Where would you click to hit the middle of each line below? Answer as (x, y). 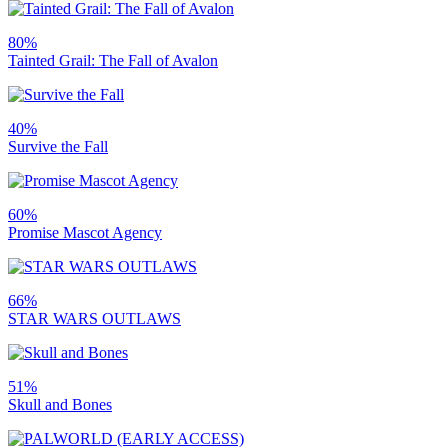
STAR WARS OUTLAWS (94, 318)
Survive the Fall (58, 146)
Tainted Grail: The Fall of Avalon (113, 60)
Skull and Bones (60, 404)
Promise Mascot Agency (85, 232)
